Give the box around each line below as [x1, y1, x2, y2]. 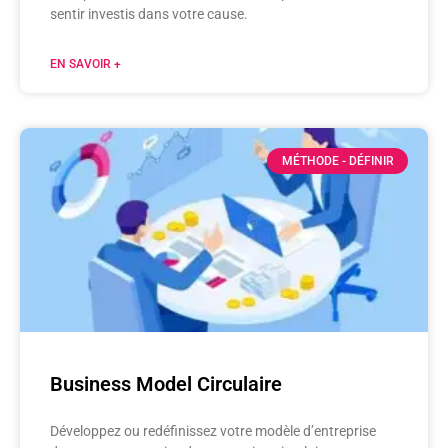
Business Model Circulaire [50, 371, 282, 396]
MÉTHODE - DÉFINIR [281, 153, 394, 168]
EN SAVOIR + [50, 56, 121, 71]
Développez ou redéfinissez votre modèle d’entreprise [50, 422, 376, 439]
